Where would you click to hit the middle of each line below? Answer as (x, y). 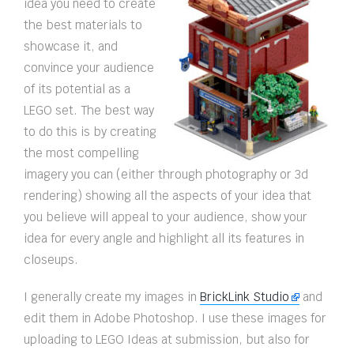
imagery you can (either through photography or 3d (166, 175)
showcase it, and (71, 47)
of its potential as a (77, 89)
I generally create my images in (112, 297)
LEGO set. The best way (89, 111)
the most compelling (81, 153)
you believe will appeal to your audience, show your (166, 217)
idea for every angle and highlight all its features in (164, 239)
